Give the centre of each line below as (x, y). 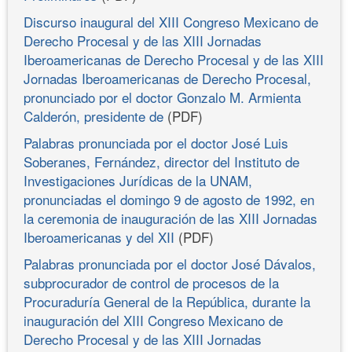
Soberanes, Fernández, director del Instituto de (161, 161)
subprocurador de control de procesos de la (151, 282)
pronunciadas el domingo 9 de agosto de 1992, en (169, 199)
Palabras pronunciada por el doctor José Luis (156, 142)
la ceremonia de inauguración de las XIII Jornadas (170, 218)
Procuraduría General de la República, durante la (167, 301)
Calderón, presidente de (93, 115)
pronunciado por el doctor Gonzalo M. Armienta (162, 97)
